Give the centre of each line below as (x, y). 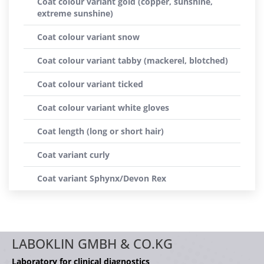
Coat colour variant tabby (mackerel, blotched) (133, 60)
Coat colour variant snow (88, 37)
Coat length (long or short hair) (100, 131)
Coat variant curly (73, 155)
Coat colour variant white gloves (103, 108)
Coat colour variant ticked (90, 84)
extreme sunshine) (75, 13)
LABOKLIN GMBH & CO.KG (92, 244)
